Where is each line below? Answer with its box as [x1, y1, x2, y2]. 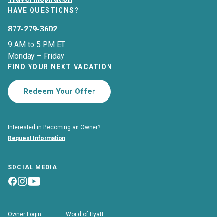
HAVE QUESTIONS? [8, 6, 79, 15]
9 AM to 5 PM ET [8, 40, 65, 49]
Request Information [8, 135, 65, 142]
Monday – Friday [8, 51, 64, 61]
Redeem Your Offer [23, 87, 95, 96]
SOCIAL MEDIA [8, 164, 58, 171]
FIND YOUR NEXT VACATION [8, 63, 113, 71]
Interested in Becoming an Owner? [8, 124, 100, 131]
